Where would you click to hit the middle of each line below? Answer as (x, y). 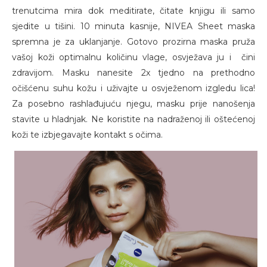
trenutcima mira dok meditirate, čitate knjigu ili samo (133, 11)
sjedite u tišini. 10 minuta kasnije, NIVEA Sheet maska (133, 27)
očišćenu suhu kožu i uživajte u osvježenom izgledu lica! (133, 89)
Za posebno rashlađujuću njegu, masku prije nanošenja (133, 104)
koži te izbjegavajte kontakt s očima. (87, 135)
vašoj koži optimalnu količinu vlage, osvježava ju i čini (133, 58)
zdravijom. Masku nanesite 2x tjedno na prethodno (133, 73)
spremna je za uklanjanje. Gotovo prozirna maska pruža (133, 42)
